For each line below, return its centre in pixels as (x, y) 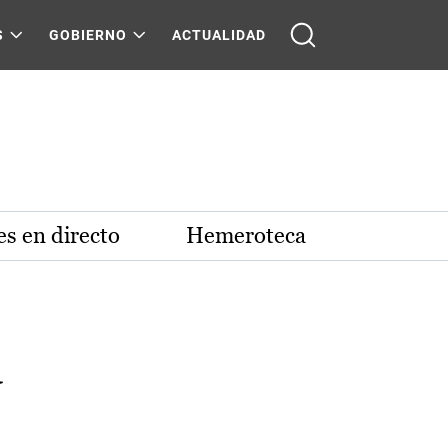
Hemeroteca (246, 235)
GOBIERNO (88, 35)
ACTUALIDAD (219, 35)
